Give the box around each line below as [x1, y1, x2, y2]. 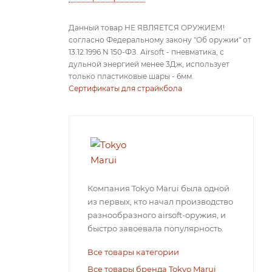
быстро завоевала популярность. [87, 223, 223, 233]
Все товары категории [87, 247, 179, 257]
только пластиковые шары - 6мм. [69, 72, 194, 81]
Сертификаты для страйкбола [69, 84, 182, 93]
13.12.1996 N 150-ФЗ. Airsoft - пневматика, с [69, 47, 224, 56]
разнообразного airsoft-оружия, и [87, 210, 226, 220]
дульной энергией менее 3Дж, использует [69, 59, 229, 69]
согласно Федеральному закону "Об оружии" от [69, 35, 251, 44]
